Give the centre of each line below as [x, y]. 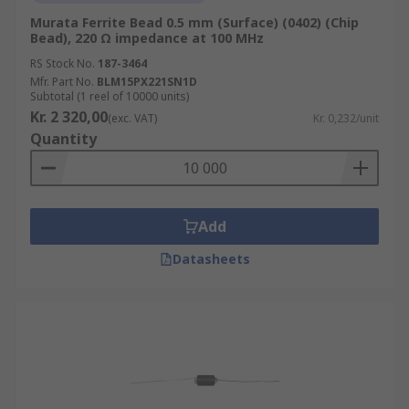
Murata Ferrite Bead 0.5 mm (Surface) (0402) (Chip [194, 22]
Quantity [63, 139]
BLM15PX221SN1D [147, 82]
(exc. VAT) [132, 118]
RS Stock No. [63, 63]
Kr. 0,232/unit [346, 118]
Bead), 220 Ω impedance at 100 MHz [147, 38]
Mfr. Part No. [62, 82]
